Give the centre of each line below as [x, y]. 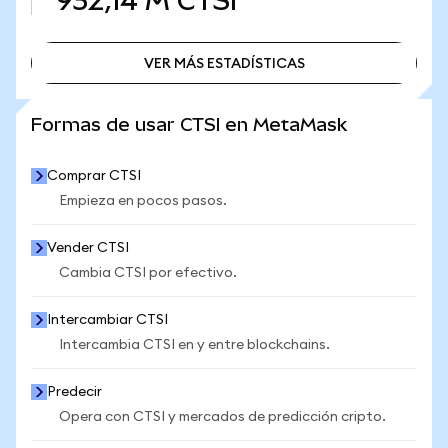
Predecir [74, 392]
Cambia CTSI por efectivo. [148, 273]
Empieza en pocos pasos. [143, 201]
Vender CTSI [88, 248]
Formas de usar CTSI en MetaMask [189, 124]
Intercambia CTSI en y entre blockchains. [194, 345]
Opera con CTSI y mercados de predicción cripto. [222, 417]
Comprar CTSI [94, 176]
